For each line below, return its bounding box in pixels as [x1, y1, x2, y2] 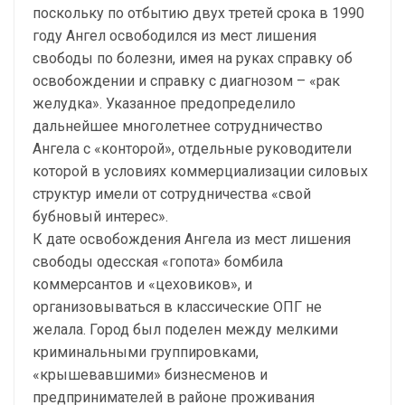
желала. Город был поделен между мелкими [33, 321, 338, 338]
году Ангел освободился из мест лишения [33, 27, 316, 44]
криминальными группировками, [33, 344, 259, 361]
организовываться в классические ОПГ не [33, 298, 322, 316]
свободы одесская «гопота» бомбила [33, 253, 283, 270]
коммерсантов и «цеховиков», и [33, 276, 252, 293]
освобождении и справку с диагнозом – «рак [33, 72, 340, 89]
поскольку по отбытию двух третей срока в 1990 [33, 5, 364, 22]
